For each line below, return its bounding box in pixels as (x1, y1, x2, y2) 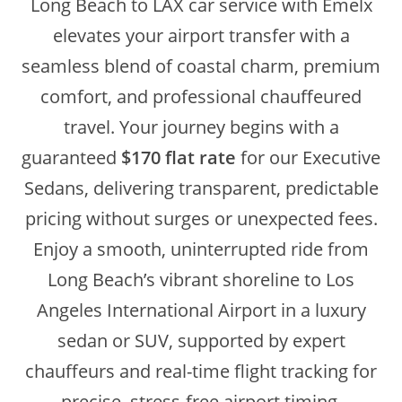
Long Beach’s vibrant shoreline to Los (48, 267, 354, 292)
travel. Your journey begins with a (63, 115, 339, 139)
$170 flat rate (121, 145, 236, 170)
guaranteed (22, 145, 121, 170)
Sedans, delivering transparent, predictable (23, 176, 379, 200)
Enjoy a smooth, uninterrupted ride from (33, 237, 369, 261)
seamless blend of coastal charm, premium (22, 54, 380, 78)
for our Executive (236, 145, 380, 170)
